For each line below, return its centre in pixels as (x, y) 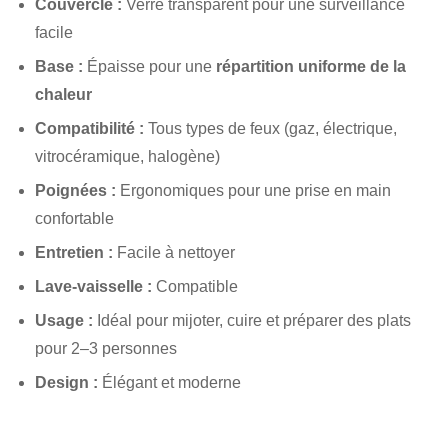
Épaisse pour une (149, 66)
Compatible (195, 286)
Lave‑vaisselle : (93, 286)
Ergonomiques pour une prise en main (253, 190)
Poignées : (75, 190)
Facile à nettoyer (174, 252)
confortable (74, 218)
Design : (66, 382)
